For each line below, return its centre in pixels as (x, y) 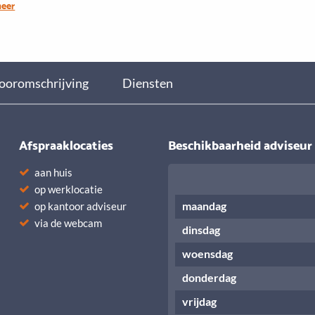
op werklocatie (69, 189)
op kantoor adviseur (81, 206)
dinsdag (201, 229)
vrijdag (199, 301)
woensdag (207, 253)
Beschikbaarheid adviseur (240, 143)
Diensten (148, 83)
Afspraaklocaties (66, 143)
